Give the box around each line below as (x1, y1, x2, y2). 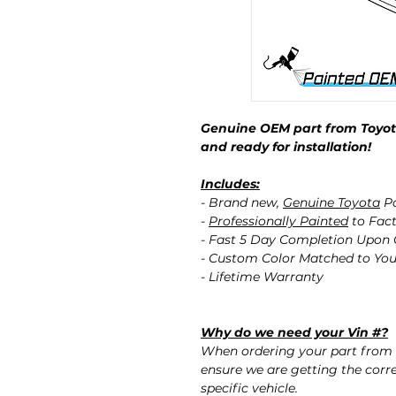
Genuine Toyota (283, 194, 380, 211)
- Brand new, (201, 194, 283, 211)
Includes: (201, 176, 260, 193)
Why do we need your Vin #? (201, 324, 388, 341)
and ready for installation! (201, 139, 371, 156)
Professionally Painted (209, 213, 348, 230)
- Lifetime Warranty (201, 269, 324, 286)
